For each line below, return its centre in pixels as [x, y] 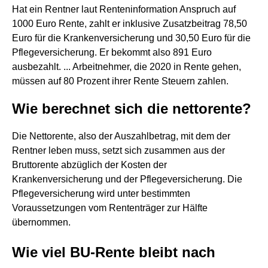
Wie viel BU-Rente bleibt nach [114, 252]
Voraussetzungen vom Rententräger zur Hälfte [110, 208]
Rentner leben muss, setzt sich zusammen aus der [118, 150]
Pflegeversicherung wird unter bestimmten [101, 194]
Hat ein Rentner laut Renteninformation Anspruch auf [124, 9]
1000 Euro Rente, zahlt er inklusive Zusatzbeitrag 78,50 [130, 24]
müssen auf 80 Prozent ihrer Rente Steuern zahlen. [120, 81]
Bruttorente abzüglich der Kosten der [89, 165]
